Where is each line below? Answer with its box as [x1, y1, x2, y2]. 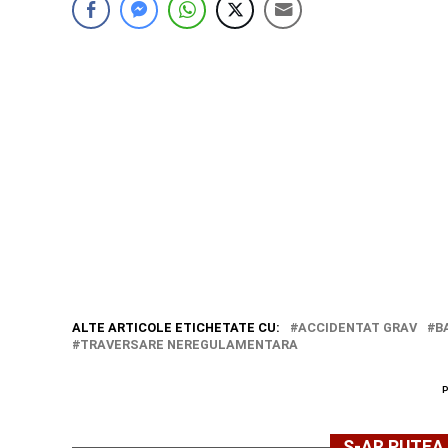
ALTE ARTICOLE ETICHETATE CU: [72, 320, 280, 335]
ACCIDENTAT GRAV [298, 320, 417, 335]
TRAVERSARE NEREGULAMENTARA [80, 337, 298, 352]
